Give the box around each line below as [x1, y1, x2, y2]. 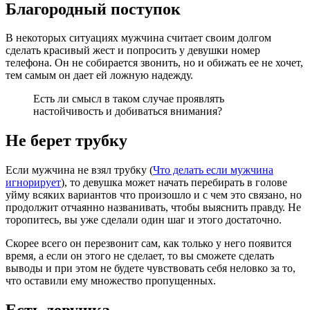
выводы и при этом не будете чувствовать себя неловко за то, [6, 262, 295, 275]
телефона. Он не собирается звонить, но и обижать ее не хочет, [6, 57, 303, 69]
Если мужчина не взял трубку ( [6, 164, 153, 176]
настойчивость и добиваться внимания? [33, 105, 222, 118]
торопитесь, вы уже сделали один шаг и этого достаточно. [6, 214, 282, 226]
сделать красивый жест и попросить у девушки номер [6, 44, 260, 57]
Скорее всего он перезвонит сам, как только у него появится [6, 237, 291, 250]
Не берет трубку [6, 131, 127, 150]
